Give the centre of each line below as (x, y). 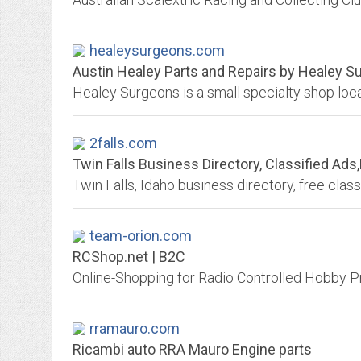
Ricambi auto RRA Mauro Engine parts (192, 349)
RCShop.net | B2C (129, 257)
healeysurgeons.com (157, 50)
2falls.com (123, 143)
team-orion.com (141, 236)
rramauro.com (135, 328)
